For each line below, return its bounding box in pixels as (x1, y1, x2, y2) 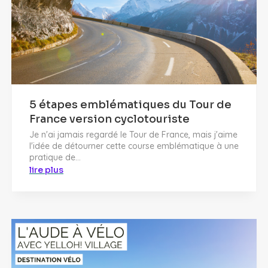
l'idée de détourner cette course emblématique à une (29, 141, 239, 152)
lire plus (29, 165, 63, 176)
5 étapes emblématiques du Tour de (29, 98, 232, 112)
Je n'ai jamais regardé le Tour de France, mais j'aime (29, 129, 237, 141)
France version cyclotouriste (29, 112, 190, 126)
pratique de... (29, 152, 81, 163)
